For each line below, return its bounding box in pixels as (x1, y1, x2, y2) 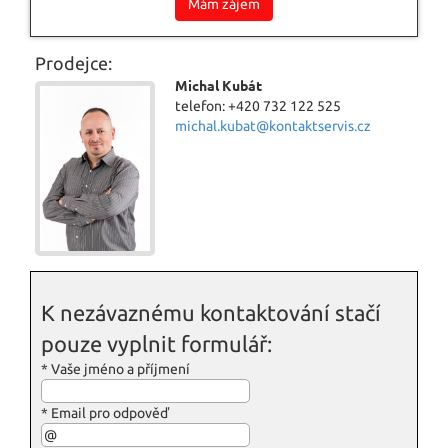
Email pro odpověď (48, 404, 169, 421)
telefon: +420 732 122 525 (175, 98, 341, 114)
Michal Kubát (175, 78, 262, 94)
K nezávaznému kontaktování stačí (41, 299, 381, 325)
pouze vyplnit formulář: (41, 330, 272, 356)
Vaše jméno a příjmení (48, 360, 190, 377)
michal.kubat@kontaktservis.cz (175, 118, 371, 134)
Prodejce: (35, 53, 112, 73)
